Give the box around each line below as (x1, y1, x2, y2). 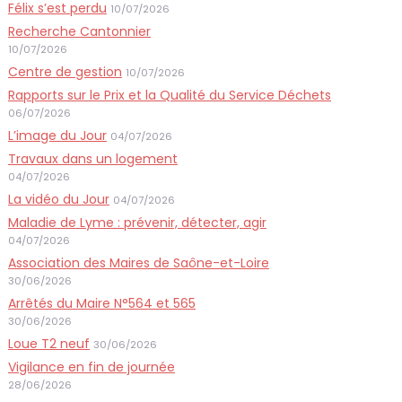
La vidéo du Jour (7, 189, 109, 208)
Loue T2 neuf (7, 334, 90, 353)
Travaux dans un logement (7, 149, 178, 168)
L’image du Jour (7, 126, 107, 144)
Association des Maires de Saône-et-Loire (7, 253, 269, 272)
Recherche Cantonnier (7, 22, 151, 40)
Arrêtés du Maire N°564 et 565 (7, 293, 196, 312)
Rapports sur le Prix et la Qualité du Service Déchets (7, 85, 331, 104)
